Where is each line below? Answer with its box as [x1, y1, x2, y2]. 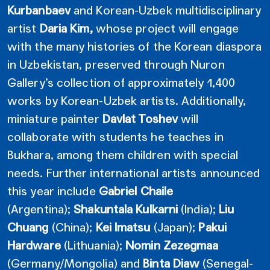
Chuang [7, 219, 49, 234]
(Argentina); [7, 201, 71, 216]
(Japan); [150, 219, 199, 234]
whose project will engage [95, 20, 239, 36]
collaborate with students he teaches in [7, 129, 224, 144]
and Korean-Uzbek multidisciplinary [70, 2, 262, 17]
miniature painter [7, 111, 102, 126]
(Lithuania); [60, 237, 126, 253]
